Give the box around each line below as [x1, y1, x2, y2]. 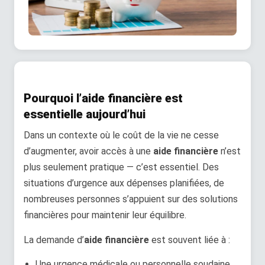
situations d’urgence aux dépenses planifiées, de [24, 177, 224, 189]
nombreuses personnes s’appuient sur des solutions [24, 193, 238, 205]
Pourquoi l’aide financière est [24, 91, 183, 106]
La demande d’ [24, 234, 84, 245]
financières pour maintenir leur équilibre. [24, 209, 186, 221]
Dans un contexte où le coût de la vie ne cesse [24, 130, 219, 141]
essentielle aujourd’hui [24, 107, 146, 122]
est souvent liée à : [149, 234, 230, 245]
